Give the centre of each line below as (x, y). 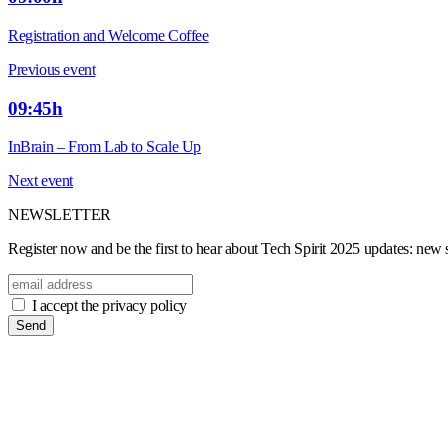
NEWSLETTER (59, 215)
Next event (40, 181)
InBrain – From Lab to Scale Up (104, 147)
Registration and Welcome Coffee (108, 35)
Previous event (52, 69)
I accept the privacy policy (109, 306)
